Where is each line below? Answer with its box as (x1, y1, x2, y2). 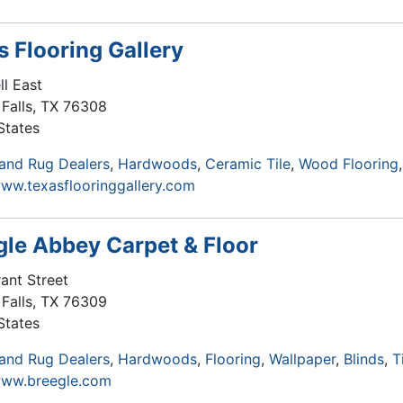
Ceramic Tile (205, 155, 291, 173)
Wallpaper (269, 350, 336, 368)
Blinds (344, 350, 384, 368)
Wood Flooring (299, 155, 399, 173)
